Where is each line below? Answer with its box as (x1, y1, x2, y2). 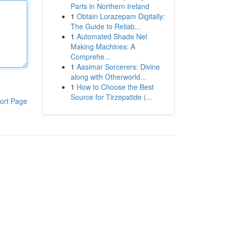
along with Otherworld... (70, 72, 146, 82)
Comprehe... (70, 51, 110, 62)
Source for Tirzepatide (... (70, 92, 152, 102)
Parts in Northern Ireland (70, 1, 149, 11)
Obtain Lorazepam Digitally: (76, 11, 165, 21)
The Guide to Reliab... (70, 21, 141, 31)
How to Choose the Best (76, 82, 154, 92)
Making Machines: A (70, 41, 135, 51)
